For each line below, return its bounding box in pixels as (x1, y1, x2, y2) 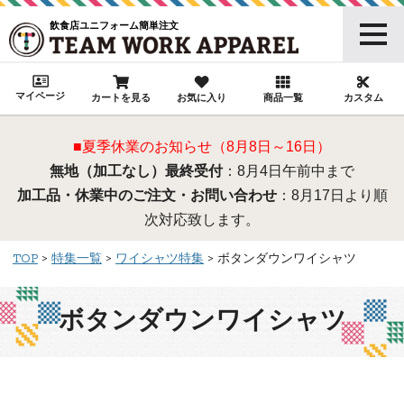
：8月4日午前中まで (223, 163, 354, 179)
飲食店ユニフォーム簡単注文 (49, 20, 179, 31)
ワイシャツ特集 (115, 252, 204, 267)
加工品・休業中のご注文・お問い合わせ (16, 188, 277, 204)
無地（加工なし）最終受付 (50, 163, 223, 179)
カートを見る (91, 92, 151, 104)
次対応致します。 (144, 212, 260, 228)
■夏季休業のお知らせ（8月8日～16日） (73, 139, 331, 155)
